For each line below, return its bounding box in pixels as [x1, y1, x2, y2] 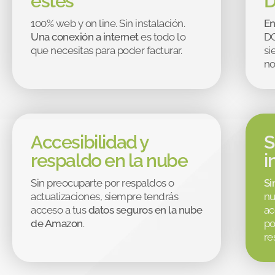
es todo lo [141, 30, 185, 43]
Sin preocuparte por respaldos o [31, 176, 174, 189]
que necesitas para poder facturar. [31, 44, 182, 56]
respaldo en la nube [31, 149, 188, 171]
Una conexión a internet [31, 30, 141, 43]
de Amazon [31, 217, 83, 230]
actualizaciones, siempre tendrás [31, 190, 178, 203]
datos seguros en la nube [88, 203, 203, 216]
